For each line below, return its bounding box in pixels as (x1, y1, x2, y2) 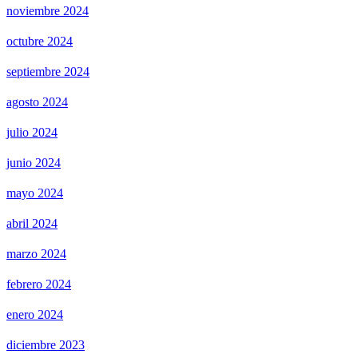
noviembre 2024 (6, 4, 89, 18)
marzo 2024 (6, 247, 66, 261)
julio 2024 (6, 125, 58, 140)
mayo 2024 (6, 186, 63, 201)
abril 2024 (6, 217, 58, 231)
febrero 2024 (6, 277, 71, 292)
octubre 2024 (6, 34, 73, 49)
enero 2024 (6, 308, 63, 322)
